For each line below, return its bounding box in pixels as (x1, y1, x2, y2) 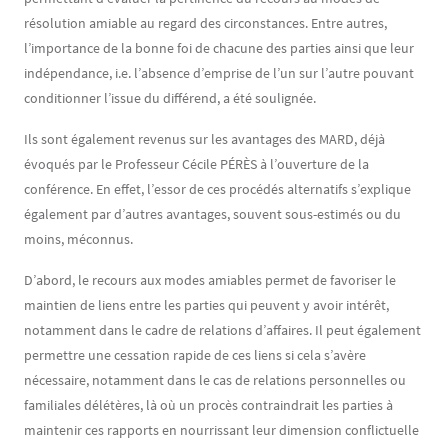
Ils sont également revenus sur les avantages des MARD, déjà (24, 130, 385, 148)
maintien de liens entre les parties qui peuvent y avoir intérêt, (24, 296, 389, 314)
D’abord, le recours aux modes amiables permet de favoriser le (24, 271, 396, 289)
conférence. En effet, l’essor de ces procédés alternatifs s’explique (24, 180, 411, 198)
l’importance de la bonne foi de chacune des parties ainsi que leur (24, 39, 414, 57)
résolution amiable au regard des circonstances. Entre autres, (24, 14, 387, 32)
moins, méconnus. (24, 230, 133, 248)
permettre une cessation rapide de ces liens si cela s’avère (24, 346, 366, 364)
